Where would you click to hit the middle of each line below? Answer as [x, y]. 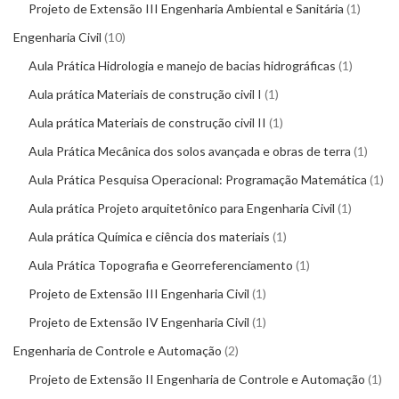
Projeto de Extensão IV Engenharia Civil [139, 322]
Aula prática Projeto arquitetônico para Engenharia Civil [182, 208]
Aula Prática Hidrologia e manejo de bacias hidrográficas [182, 65]
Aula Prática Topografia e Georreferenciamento [161, 265]
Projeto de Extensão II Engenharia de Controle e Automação [197, 379]
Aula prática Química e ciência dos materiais [149, 236]
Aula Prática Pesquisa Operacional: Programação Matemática [198, 179]
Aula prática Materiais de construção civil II [147, 122]
